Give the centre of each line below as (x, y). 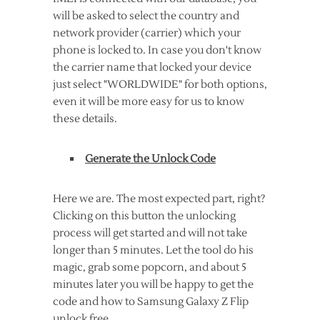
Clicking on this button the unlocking (144, 216)
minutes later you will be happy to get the (153, 285)
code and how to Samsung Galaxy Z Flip (151, 302)
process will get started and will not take (150, 234)
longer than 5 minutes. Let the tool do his (153, 251)
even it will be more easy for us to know (149, 102)
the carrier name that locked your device (152, 68)
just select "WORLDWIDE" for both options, (160, 85)
